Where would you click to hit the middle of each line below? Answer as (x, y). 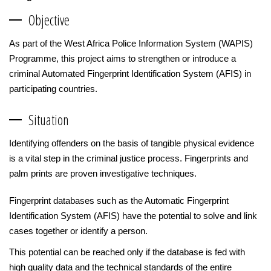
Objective (49, 20)
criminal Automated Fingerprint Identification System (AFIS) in (130, 73)
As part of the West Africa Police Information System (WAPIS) (131, 43)
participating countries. (53, 89)
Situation (49, 120)
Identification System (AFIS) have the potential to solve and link (133, 216)
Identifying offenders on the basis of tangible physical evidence (132, 143)
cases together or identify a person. (78, 231)
